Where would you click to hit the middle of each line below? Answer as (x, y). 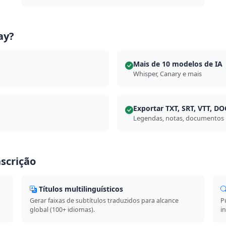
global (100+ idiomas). (63, 210)
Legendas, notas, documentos (179, 118)
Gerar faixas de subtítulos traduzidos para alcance (104, 201)
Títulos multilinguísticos (81, 189)
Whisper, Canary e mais (167, 74)
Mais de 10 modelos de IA (178, 64)
